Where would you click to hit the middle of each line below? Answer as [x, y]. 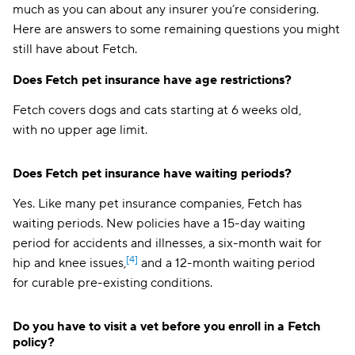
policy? [34, 342]
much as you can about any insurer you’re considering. [166, 10]
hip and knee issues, [69, 263]
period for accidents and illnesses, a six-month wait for [167, 243]
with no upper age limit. [80, 130]
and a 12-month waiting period [227, 263]
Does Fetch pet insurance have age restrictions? [152, 80]
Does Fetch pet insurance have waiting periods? [152, 174]
